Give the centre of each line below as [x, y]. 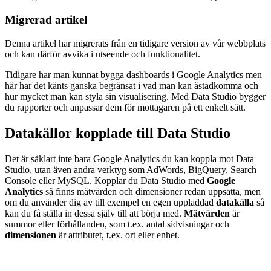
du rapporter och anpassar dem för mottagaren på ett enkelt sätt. [126, 107]
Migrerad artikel [46, 20]
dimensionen [31, 235]
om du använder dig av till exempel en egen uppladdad [110, 202]
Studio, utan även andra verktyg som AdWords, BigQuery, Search [131, 169]
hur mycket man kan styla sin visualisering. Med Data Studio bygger [135, 96]
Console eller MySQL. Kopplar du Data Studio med [106, 180]
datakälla [235, 202]
